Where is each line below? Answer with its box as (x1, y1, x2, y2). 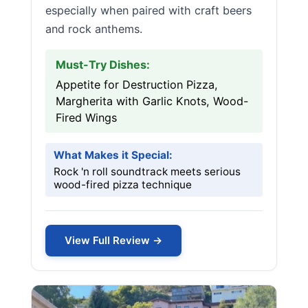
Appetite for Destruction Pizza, (56, 78, 218, 91)
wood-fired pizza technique (54, 178, 192, 191)
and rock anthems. (45, 22, 142, 36)
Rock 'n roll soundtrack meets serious (54, 165, 241, 178)
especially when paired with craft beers (45, 3, 252, 17)
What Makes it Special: (54, 148, 173, 162)
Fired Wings (56, 111, 117, 124)
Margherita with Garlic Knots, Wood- (56, 94, 248, 108)
